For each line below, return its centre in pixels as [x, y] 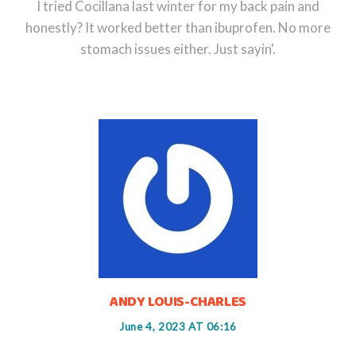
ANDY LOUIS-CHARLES [178, 302]
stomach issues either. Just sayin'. [178, 48]
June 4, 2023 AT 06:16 [178, 326]
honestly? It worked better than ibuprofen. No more [178, 27]
